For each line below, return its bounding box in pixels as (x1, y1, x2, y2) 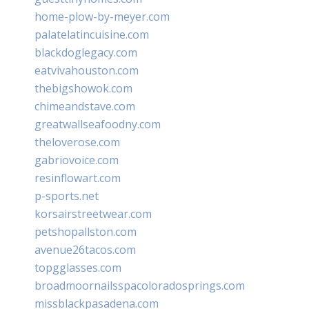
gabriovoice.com (34, 152, 119, 168)
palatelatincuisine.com (34, 26, 149, 42)
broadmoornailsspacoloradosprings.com (34, 277, 245, 293)
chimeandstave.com (34, 98, 135, 114)
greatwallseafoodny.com (34, 116, 161, 132)
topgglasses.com (34, 259, 121, 275)
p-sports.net (34, 188, 99, 203)
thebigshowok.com (34, 80, 132, 96)
